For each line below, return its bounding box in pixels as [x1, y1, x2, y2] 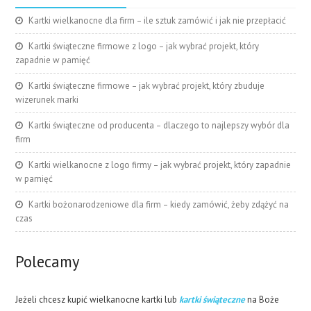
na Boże [245, 294, 280, 306]
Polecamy [15, 251, 80, 272]
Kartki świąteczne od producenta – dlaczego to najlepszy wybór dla [28, 119, 290, 132]
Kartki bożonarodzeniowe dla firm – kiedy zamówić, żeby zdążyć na [28, 199, 289, 211]
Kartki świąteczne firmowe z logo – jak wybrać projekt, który [28, 40, 260, 53]
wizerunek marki [15, 94, 79, 106]
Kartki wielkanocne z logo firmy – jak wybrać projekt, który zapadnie [28, 159, 292, 171]
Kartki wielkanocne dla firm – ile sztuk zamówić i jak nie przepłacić [28, 15, 287, 27]
